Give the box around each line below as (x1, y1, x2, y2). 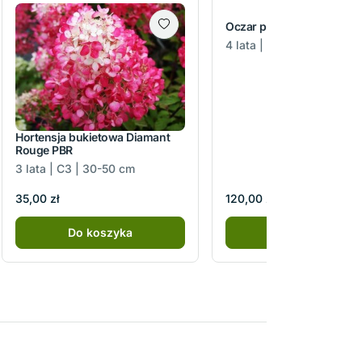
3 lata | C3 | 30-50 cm (15, 161, 135, 175)
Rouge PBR (15, 142, 73, 157)
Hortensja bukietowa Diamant (15, 129, 170, 144)
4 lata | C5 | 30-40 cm (225, 38, 345, 53)
